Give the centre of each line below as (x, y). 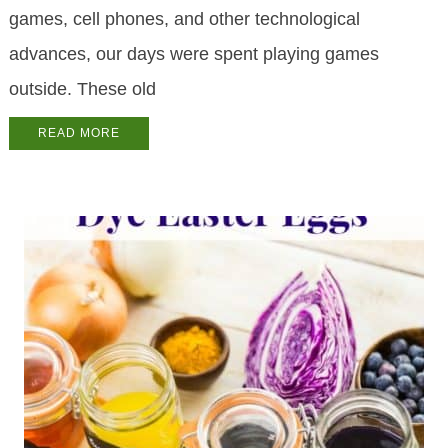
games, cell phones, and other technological (184, 19)
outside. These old (82, 89)
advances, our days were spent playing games (193, 54)
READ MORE (78, 133)
